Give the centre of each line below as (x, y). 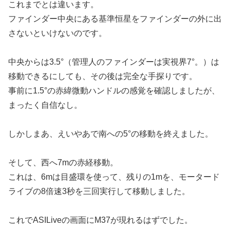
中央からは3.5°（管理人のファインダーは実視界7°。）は (114, 62)
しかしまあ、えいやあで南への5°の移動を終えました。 (111, 133)
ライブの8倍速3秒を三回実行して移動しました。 (99, 191)
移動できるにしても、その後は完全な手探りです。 (103, 76)
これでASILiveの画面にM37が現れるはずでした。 (100, 220)
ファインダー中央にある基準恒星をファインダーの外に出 (115, 18)
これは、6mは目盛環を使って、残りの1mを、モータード (114, 177)
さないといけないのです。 (57, 33)
